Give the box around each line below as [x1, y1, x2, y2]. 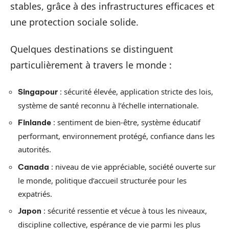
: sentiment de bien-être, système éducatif [51, 117, 200, 127]
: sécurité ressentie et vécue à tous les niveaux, [41, 205, 207, 216]
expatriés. [18, 188, 52, 199]
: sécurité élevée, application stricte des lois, [58, 86, 213, 97]
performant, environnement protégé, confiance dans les [18, 131, 215, 141]
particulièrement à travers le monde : [10, 59, 172, 71]
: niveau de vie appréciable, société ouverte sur [49, 161, 216, 172]
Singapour [18, 86, 58, 97]
